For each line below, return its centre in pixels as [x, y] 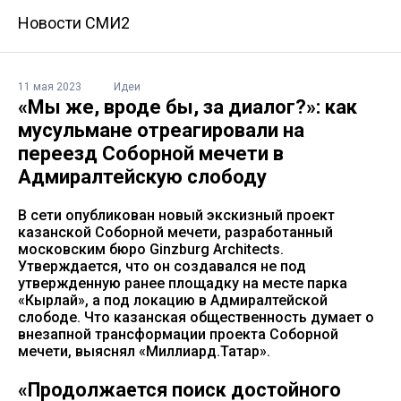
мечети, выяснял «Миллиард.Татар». [144, 352]
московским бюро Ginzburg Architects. [151, 250]
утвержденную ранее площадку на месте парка [183, 284]
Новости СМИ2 [74, 23]
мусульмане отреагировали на [161, 131]
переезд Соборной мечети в [151, 154]
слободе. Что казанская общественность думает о [196, 318]
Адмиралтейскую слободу [142, 177]
